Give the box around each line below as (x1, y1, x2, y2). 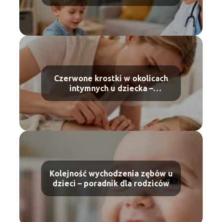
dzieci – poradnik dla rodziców (53, 179, 169, 188)
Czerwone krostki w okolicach (54, 74, 168, 83)
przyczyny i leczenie (72, 94, 150, 103)
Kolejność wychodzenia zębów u (49, 169, 173, 178)
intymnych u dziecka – (69, 84, 153, 93)
